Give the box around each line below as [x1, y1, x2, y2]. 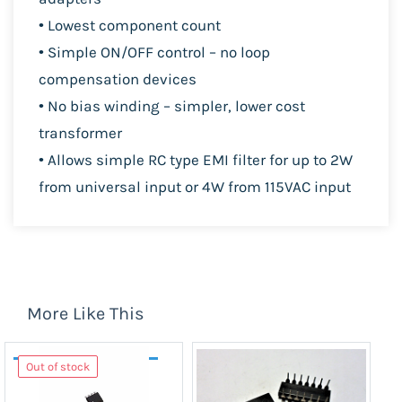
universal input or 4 [75, 178, 211, 196]
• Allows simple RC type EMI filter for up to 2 [39, 151, 339, 169]
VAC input [284, 178, 351, 196]
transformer [39, 124, 122, 142]
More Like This [27, 302, 144, 324]
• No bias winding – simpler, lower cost [39, 97, 305, 115]
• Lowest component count [39, 16, 221, 34]
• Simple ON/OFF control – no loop [39, 43, 270, 61]
